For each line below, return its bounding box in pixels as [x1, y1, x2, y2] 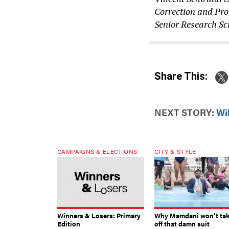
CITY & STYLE [154, 146, 196, 156]
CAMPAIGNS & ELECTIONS [57, 146, 138, 156]
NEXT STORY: [154, 105, 214, 119]
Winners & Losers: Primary [57, 210, 141, 220]
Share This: [161, 70, 208, 83]
